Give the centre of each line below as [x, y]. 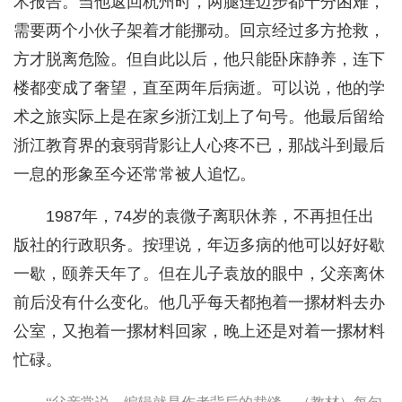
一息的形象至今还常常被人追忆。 [135, 175]
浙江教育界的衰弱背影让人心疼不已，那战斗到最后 [199, 146]
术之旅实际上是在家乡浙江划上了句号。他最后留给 [199, 117]
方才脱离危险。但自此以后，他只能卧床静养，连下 [199, 60]
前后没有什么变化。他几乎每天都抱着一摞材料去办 [199, 303]
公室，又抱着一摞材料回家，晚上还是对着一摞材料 [199, 332]
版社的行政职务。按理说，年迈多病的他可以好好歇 [199, 245]
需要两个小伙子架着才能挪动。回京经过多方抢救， [199, 31]
